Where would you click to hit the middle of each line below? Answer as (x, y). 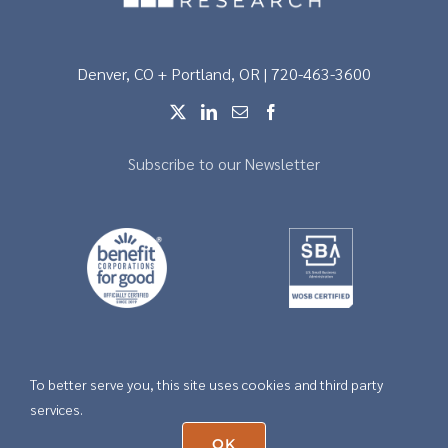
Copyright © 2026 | (206, 399)
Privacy (273, 399)
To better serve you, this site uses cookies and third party (206, 384)
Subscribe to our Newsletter (224, 163)
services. (56, 409)
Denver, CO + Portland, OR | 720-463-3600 (224, 73)
